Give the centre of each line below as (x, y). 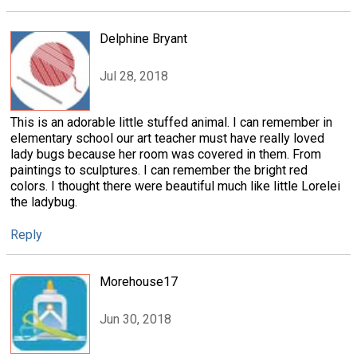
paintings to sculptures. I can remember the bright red (159, 171)
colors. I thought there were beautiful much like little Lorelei (175, 186)
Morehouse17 (139, 282)
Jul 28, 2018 (134, 76)
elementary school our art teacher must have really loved (167, 139)
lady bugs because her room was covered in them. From (166, 155)
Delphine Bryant (143, 39)
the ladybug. (44, 202)
